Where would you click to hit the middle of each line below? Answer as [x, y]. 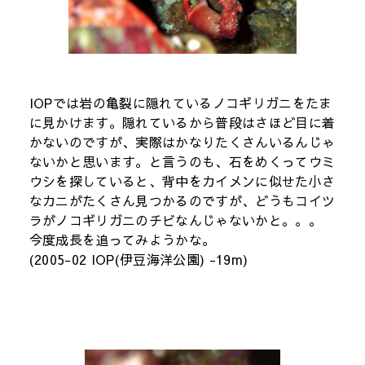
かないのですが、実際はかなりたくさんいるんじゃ [182, 141]
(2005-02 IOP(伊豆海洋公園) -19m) [139, 259]
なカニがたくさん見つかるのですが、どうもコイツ [182, 200]
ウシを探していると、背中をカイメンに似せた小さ [182, 180]
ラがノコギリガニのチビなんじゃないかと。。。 [175, 220]
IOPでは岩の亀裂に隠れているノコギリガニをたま [180, 102]
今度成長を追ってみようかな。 [122, 239]
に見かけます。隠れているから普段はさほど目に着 [182, 122]
